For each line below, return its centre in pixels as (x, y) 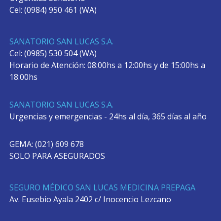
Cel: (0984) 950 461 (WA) (53, 10)
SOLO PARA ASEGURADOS (57, 156)
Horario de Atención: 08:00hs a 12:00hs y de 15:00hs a (107, 65)
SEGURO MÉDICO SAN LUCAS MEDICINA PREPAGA (102, 187)
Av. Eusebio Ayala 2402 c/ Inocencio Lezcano (90, 199)
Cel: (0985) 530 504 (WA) (53, 53)
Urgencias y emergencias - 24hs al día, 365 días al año (108, 116)
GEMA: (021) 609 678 (46, 144)
